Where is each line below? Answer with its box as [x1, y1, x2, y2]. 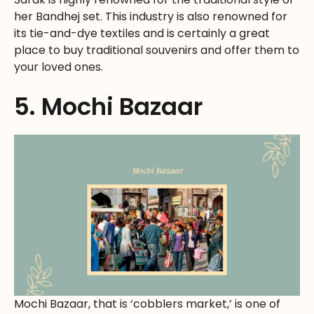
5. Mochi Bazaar [14, 90, 203, 124]
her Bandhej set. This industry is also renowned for [14, 8, 287, 25]
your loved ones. [14, 59, 103, 76]
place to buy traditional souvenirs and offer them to [14, 42, 299, 59]
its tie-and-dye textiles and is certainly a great [14, 25, 270, 42]
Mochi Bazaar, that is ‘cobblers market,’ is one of [14, 295, 280, 312]
